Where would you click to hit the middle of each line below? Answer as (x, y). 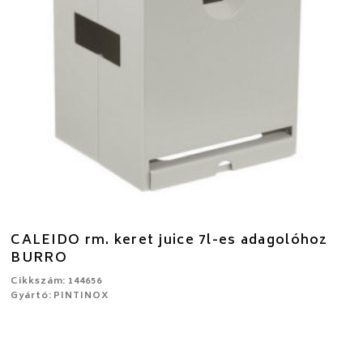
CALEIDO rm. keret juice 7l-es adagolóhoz (169, 240)
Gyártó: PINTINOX (60, 296)
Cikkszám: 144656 (56, 281)
